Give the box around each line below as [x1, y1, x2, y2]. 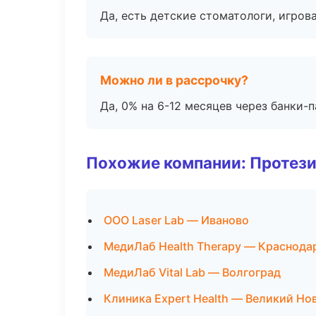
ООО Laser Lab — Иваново [104, 213, 249, 227]
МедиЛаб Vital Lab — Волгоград [104, 265, 281, 279]
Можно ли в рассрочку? [100, 73, 248, 87]
